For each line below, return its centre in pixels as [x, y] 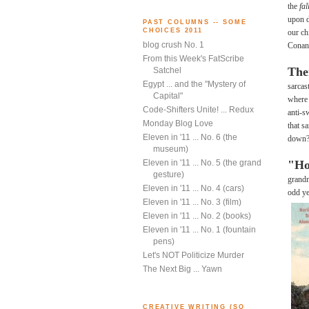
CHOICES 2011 [173, 31]
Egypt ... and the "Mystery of [194, 84]
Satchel [167, 70]
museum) [171, 149]
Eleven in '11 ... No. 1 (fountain [199, 229]
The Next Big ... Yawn [182, 269]
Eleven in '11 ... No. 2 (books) [197, 216]
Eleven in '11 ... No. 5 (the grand [202, 162]
